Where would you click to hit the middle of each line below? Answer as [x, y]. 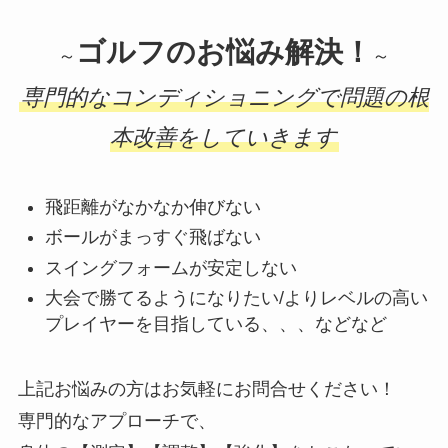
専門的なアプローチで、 [116, 421]
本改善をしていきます [223, 138]
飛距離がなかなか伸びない [152, 207]
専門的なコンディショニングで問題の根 [225, 98]
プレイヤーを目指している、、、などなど [215, 324]
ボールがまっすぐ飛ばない [152, 237]
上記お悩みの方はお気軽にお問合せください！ [206, 389]
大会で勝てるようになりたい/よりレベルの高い [236, 298]
